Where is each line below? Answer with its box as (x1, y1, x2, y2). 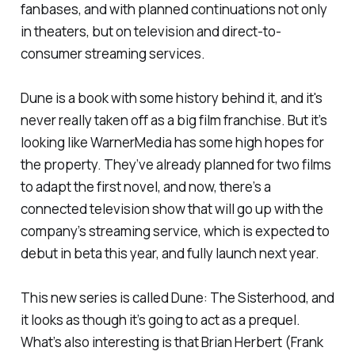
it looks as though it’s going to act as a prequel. (20, 311, 300, 330)
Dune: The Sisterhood (170, 288, 306, 307)
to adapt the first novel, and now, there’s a (20, 177, 271, 197)
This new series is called (20, 288, 171, 307)
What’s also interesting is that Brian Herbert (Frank (20, 333, 323, 352)
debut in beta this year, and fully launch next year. (20, 244, 319, 263)
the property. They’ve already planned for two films (20, 155, 331, 174)
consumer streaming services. (20, 44, 205, 63)
